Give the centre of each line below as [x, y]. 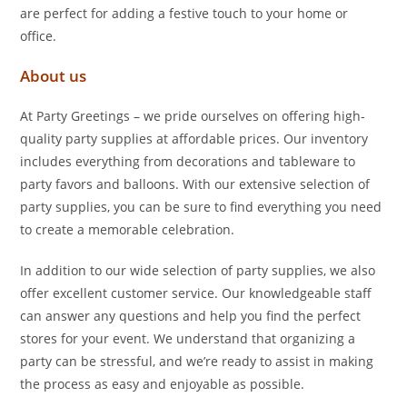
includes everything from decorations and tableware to [188, 161]
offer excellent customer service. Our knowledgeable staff [196, 293]
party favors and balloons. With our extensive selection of [195, 184]
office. [39, 36]
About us [54, 76]
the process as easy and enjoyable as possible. [163, 384]
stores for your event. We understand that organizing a [188, 338]
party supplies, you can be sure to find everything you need [201, 207]
